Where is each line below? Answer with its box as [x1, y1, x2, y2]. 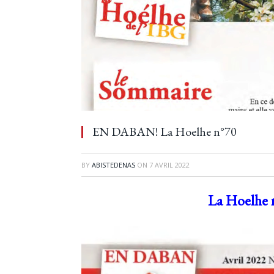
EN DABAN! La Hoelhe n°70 [92, 124, 237, 139]
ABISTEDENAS [92, 160, 135, 169]
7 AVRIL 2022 [149, 160, 190, 169]
